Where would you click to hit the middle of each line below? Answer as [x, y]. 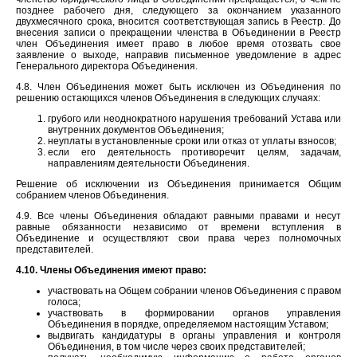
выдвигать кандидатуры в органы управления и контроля [194, 335]
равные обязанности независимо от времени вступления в [178, 227]
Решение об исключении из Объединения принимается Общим [178, 184]
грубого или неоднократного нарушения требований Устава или [194, 118]
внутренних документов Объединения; [136, 129]
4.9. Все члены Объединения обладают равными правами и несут [178, 216]
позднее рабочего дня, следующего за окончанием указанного [178, 10]
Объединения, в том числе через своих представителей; [177, 346]
